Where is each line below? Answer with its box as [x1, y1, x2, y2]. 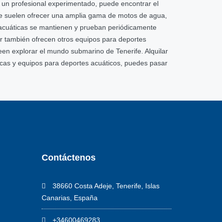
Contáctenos [41, 153, 96, 163]
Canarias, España [41, 194, 98, 202]
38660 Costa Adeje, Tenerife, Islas [50, 182, 160, 190]
